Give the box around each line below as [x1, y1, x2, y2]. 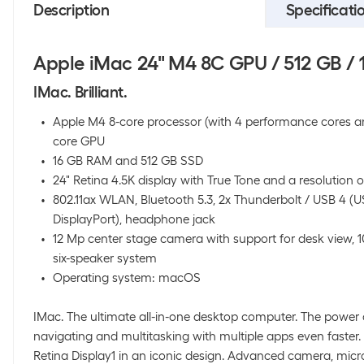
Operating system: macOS [53, 271, 201, 285]
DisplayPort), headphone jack [53, 212, 215, 227]
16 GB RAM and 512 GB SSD [53, 154, 203, 168]
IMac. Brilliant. [33, 83, 128, 102]
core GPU [53, 134, 105, 149]
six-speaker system [53, 251, 157, 266]
